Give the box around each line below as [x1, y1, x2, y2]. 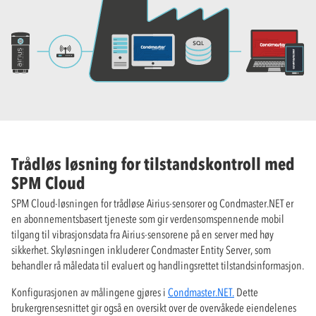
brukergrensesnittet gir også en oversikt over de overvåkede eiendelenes [11, 300, 296, 315]
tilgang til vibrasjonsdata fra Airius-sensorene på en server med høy [11, 226, 274, 241]
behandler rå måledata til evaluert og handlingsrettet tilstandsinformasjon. [11, 257, 304, 272]
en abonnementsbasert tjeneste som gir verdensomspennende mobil [11, 211, 284, 226]
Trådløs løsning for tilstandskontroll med [11, 153, 295, 174]
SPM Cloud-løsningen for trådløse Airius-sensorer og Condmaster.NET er [11, 195, 293, 210]
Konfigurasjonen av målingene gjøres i [11, 284, 168, 299]
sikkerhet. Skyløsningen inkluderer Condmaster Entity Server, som [11, 242, 271, 257]
